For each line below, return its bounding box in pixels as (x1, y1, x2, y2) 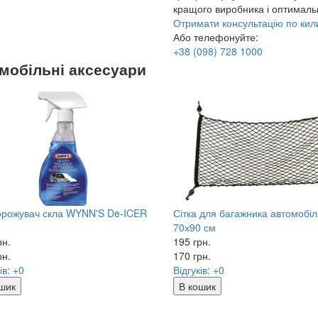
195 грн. (172, 234, 211, 248)
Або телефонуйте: (172, 29, 258, 44)
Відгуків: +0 (172, 262, 224, 277)
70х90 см (172, 219, 216, 234)
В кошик (178, 278, 216, 293)
